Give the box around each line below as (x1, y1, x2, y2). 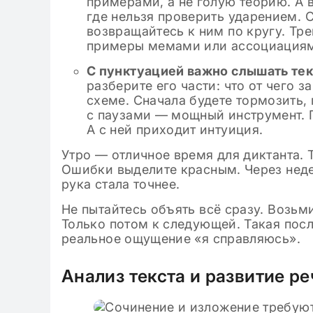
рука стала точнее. (61, 177, 180, 191)
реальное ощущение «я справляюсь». (61, 231, 300, 246)
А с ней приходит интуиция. (87, 122, 263, 137)
